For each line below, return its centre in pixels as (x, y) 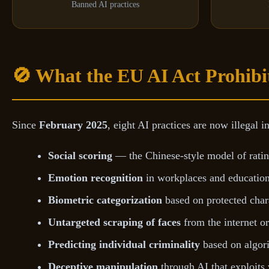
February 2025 (73, 125)
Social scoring (80, 156)
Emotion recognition (95, 178)
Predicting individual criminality (124, 245)
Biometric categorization (105, 200)
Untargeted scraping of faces (114, 222)
